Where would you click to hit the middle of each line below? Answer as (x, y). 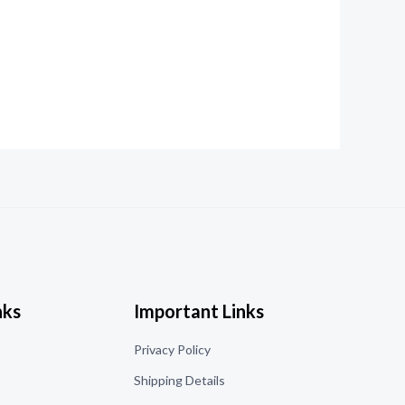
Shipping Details (179, 380)
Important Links (199, 311)
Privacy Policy (172, 349)
